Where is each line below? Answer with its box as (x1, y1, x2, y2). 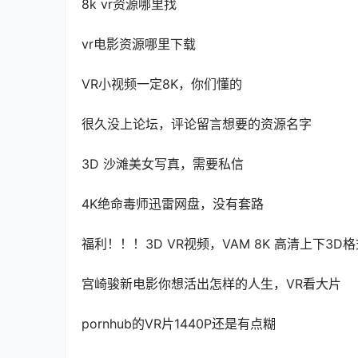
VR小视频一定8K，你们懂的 (82, 76, 242, 93)
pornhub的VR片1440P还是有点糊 (82, 316, 276, 332)
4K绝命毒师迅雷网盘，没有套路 (82, 196, 264, 213)
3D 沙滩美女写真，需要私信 (82, 156, 244, 173)
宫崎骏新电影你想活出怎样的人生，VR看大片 (82, 276, 341, 292)
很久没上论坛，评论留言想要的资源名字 (82, 116, 312, 133)
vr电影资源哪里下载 (82, 36, 196, 53)
